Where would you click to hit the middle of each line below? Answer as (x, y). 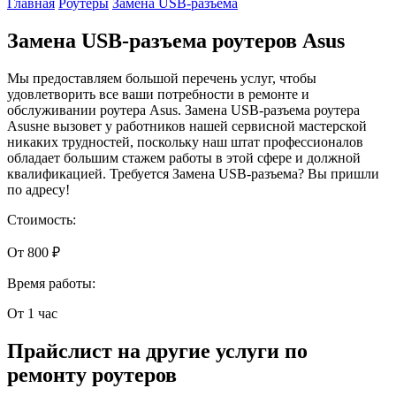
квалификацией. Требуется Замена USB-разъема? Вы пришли (193, 173)
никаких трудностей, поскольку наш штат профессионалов (185, 141)
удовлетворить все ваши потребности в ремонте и (158, 94)
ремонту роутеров (92, 374)
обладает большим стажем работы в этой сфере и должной (184, 157)
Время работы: (51, 283)
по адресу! (38, 189)
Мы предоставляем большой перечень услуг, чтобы (162, 78)
